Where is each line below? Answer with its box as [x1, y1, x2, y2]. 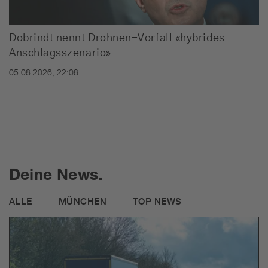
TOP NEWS [132, 196, 182, 207]
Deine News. [9, 166, 103, 184]
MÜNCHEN [58, 196, 106, 207]
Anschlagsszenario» [9, 48, 111, 59]
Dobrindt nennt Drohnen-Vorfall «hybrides [9, 33, 225, 44]
